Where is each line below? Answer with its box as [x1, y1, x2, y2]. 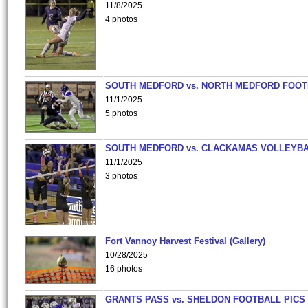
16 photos [105, 264, 142, 274]
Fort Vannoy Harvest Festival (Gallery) [105, 236, 265, 246]
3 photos [105, 171, 137, 181]
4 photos [105, 14, 137, 24]
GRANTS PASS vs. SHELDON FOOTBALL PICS [105, 294, 305, 305]
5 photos [105, 109, 137, 118]
